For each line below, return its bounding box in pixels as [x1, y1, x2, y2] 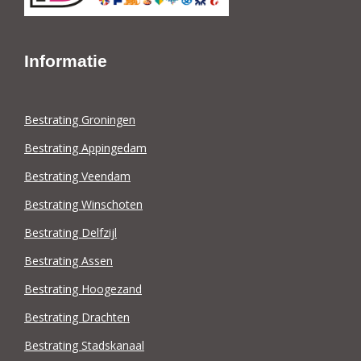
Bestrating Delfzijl [24, 225, 117, 241]
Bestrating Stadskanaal [24, 338, 144, 354]
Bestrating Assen [24, 253, 113, 269]
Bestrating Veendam [24, 168, 131, 185]
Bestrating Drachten [24, 309, 130, 326]
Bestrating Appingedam [24, 140, 147, 156]
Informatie [24, 52, 107, 71]
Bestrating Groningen [24, 112, 135, 128]
